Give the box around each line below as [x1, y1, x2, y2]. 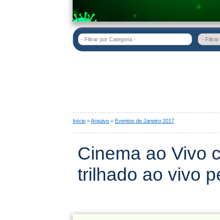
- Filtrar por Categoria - [81, 36, 136, 42]
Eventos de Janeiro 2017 [115, 118, 174, 124]
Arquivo [91, 118, 109, 124]
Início [73, 118, 85, 124]
